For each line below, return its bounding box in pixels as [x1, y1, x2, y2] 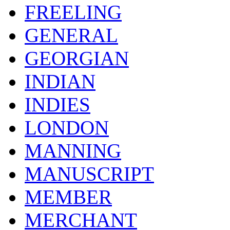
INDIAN [25, 70, 95, 92]
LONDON [25, 116, 109, 139]
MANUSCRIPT [25, 162, 154, 185]
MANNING [25, 139, 121, 162]
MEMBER [25, 185, 112, 208]
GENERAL [25, 24, 118, 46]
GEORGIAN [25, 47, 129, 69]
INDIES [25, 93, 90, 116]
